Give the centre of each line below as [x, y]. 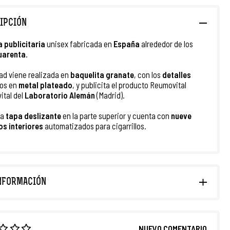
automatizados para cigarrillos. [95, 126]
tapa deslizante [33, 116]
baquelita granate [102, 74]
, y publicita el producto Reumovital [129, 85]
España [127, 44]
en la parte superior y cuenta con [116, 116]
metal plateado [45, 85]
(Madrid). [110, 95]
